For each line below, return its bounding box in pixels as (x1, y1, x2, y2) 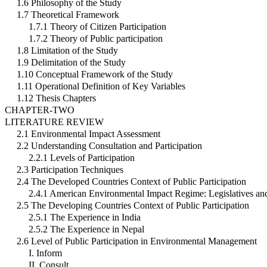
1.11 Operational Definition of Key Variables (17, 81, 185, 92)
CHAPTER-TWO (5, 105, 74, 116)
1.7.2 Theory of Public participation (29, 33, 163, 44)
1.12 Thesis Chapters (17, 93, 96, 104)
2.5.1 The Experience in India (29, 212, 141, 223)
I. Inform (29, 248, 62, 259)
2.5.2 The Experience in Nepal (29, 224, 144, 235)
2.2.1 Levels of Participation (29, 153, 135, 163)
